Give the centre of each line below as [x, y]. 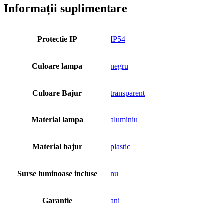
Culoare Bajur [57, 93]
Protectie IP [57, 39]
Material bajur [57, 146]
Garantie [57, 200]
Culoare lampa [57, 66]
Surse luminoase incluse [57, 173]
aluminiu [124, 119]
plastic [120, 146]
